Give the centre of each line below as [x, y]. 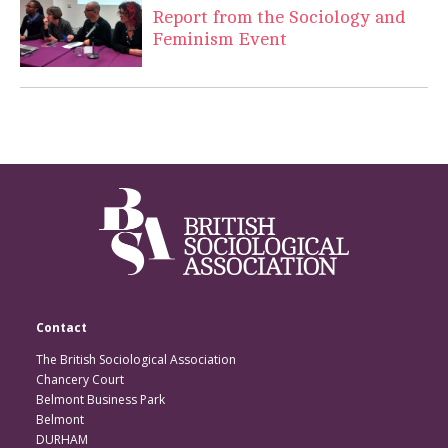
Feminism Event [220, 39]
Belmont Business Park [100, 399]
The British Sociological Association [136, 359]
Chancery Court [80, 379]
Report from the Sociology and [279, 17]
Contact [61, 327]
